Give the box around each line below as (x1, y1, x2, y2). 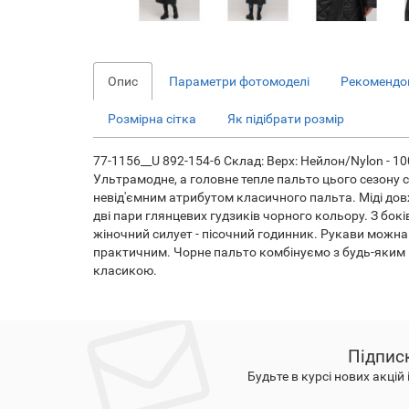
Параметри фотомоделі (169, 74, 309, 89)
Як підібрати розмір (227, 111, 344, 126)
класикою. (93, 263, 157, 278)
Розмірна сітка (108, 111, 196, 126)
